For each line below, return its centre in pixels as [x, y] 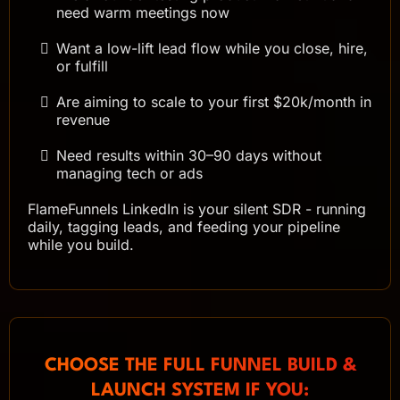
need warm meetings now [143, 12]
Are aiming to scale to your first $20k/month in [214, 101]
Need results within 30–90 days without [189, 155]
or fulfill [82, 66]
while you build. [81, 244]
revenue [83, 119]
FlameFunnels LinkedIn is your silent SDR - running [197, 208]
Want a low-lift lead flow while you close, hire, [212, 48]
